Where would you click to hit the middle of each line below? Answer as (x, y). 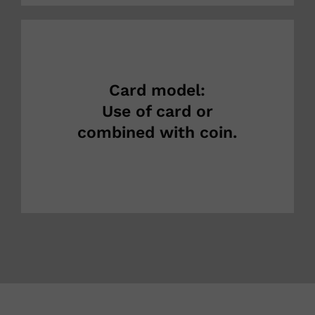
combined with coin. (157, 133)
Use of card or (157, 111)
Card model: (157, 90)
